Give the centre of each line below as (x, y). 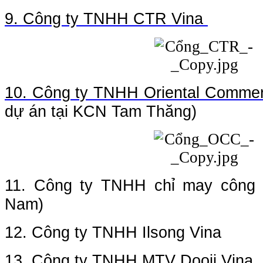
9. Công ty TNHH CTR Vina (104, 18)
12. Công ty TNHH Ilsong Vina (113, 232)
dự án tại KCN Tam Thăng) (101, 111)
